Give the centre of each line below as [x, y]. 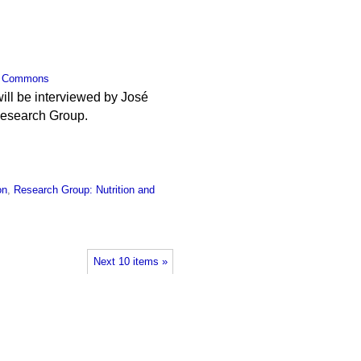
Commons [26, 78]
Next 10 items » [130, 261]
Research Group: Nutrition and [85, 190]
